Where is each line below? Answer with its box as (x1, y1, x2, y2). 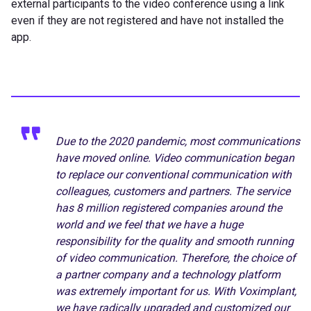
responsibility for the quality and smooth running (56, 235, 294, 249)
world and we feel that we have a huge (56, 218, 243, 232)
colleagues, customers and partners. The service (56, 185, 290, 199)
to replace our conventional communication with (56, 168, 292, 182)
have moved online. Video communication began (56, 151, 294, 165)
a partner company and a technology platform (56, 268, 280, 282)
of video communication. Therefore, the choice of (56, 251, 296, 265)
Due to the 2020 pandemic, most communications (56, 135, 300, 149)
